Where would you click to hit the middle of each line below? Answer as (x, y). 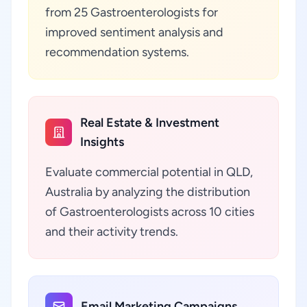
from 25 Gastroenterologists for (132, 12)
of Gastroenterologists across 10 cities (150, 212)
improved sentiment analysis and (134, 32)
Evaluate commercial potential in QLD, (149, 172)
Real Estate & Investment (150, 123)
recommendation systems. (117, 52)
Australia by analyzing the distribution (148, 192)
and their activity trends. (112, 232)
